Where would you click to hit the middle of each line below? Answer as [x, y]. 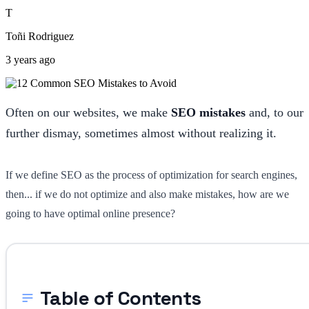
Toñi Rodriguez [40, 36]
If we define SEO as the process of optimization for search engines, [151, 175]
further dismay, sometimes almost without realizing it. [141, 133]
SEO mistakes [208, 112]
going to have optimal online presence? [90, 213]
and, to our [275, 112]
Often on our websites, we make [88, 112]
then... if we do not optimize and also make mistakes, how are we [147, 194]
